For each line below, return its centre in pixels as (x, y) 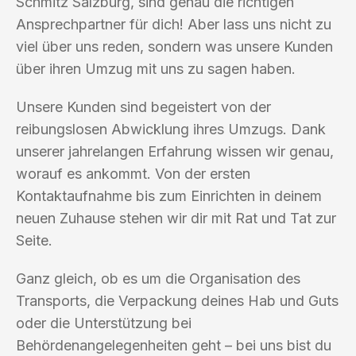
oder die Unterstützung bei (104, 323)
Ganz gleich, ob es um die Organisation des (158, 278)
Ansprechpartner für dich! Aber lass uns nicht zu (174, 24)
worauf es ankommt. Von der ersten (133, 173)
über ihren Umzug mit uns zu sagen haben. (156, 68)
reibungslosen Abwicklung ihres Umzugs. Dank (171, 129)
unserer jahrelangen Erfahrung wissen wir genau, (175, 151)
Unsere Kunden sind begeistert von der (143, 106)
